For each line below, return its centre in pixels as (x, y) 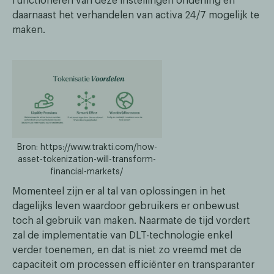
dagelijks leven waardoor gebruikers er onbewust (126, 206)
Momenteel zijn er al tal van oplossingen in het (119, 192)
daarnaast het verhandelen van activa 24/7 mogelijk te (136, 15)
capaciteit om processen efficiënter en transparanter (133, 265)
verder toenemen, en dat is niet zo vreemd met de (127, 250)
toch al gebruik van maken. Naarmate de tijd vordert (131, 221)
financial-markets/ (87, 172)
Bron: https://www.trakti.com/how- (87, 148)
